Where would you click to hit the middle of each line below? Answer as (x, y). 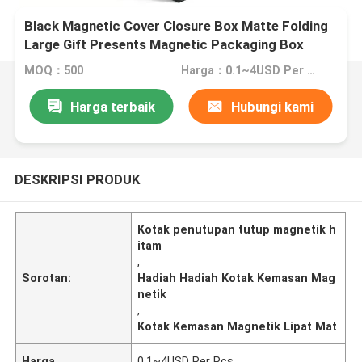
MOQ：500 (54, 71)
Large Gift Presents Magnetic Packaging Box (164, 45)
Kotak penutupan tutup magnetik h (237, 229)
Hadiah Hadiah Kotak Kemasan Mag (237, 278)
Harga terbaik (112, 106)
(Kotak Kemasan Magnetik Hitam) (127, 63)
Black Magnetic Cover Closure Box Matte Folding (177, 26)
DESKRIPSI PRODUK (77, 179)
